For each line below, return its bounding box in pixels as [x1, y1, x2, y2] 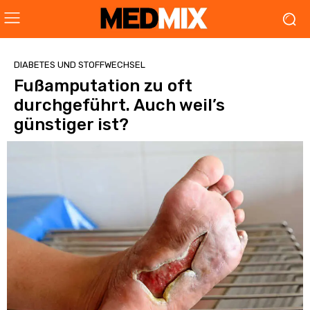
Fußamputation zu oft [14, 76, 192, 95]
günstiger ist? [14, 115, 129, 134]
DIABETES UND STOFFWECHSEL [14, 60, 145, 70]
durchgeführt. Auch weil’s [14, 95, 225, 115]
